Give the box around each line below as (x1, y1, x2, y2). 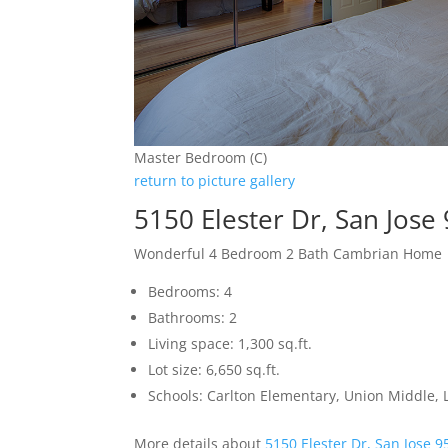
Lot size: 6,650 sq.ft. (148, 360, 281, 380)
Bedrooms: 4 (148, 282, 233, 302)
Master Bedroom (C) (134, 148, 268, 168)
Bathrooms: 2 (148, 308, 238, 328)
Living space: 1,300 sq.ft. (148, 334, 313, 354)
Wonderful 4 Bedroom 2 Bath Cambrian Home (134, 244, 443, 264)
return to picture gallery (134, 171, 296, 191)
